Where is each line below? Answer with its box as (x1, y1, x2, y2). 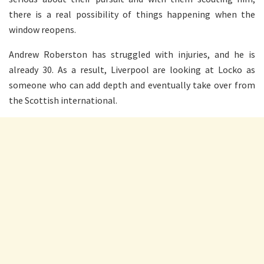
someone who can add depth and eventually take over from (9, 78, 255, 91)
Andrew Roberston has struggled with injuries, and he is (9, 48, 255, 60)
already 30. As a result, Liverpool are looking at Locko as (9, 63, 255, 75)
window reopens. (9, 23, 76, 35)
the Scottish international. (9, 94, 117, 106)
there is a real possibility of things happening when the (9, 8, 255, 20)
